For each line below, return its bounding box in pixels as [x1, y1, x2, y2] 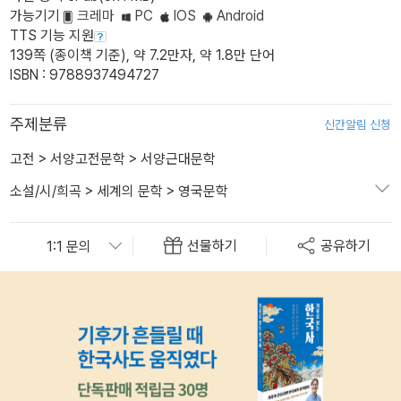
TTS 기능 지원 [10, 26, 94, 44]
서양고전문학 [50, 149, 125, 167]
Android [213, 6, 271, 24]
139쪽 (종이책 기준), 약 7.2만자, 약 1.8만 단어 [10, 46, 275, 64]
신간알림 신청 [324, 116, 391, 132]
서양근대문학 [141, 149, 216, 167]
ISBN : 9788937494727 [10, 65, 159, 83]
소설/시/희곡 [10, 182, 81, 200]
